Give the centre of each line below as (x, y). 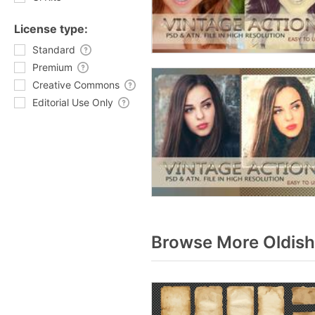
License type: (51, 29)
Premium (52, 67)
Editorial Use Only (73, 102)
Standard (54, 50)
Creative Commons (76, 85)
